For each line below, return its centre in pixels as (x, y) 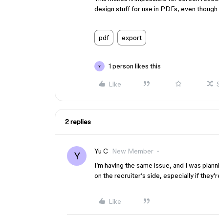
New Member (133, 151)
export (132, 38)
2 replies (78, 122)
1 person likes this (135, 66)
